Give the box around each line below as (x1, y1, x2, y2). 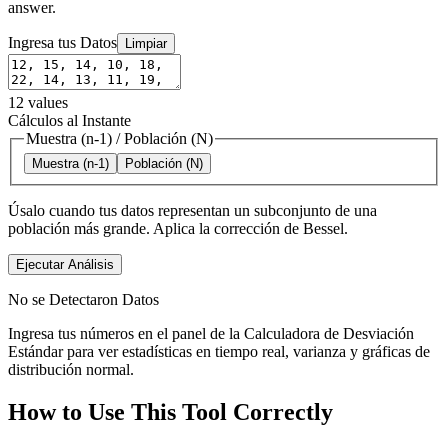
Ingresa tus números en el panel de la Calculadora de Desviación (8, 325, 414, 343)
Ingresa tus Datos (8, 33, 117, 51)
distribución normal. (8, 361, 134, 379)
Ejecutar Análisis (16, 257, 114, 273)
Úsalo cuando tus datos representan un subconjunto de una (8, 202, 377, 220)
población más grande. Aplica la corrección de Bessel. (8, 220, 348, 238)
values (28, 93, 68, 111)
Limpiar (125, 35, 167, 51)
